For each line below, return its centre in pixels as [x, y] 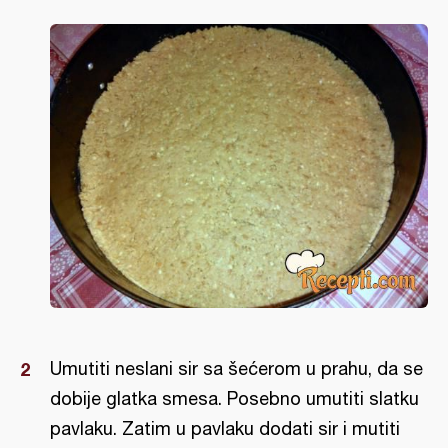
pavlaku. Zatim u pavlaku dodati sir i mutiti [225, 428]
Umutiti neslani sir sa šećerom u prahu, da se [236, 368]
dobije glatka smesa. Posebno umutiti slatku [234, 398]
